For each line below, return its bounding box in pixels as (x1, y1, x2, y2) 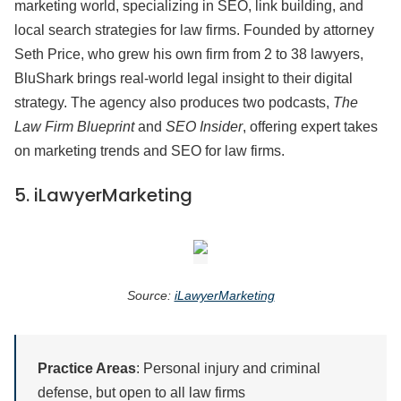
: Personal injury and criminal (136, 361, 320, 377)
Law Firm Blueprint (14, 119, 134, 135)
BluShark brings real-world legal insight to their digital (14, 71, 353, 87)
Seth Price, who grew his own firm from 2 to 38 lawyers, (14, 47, 363, 63)
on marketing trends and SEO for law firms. (14, 143, 285, 159)
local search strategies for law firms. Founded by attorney (14, 22, 374, 38)
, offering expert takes (243, 119, 378, 135)
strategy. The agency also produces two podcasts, (14, 95, 333, 111)
